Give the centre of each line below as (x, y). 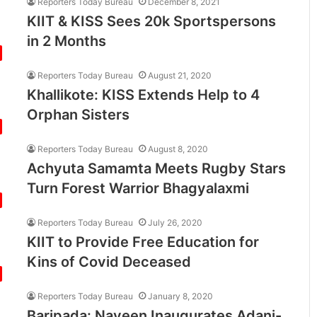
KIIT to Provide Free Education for (143, 242)
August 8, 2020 (178, 149)
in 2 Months (67, 41)
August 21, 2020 (180, 75)
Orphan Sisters (79, 114)
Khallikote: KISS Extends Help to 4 (144, 94)
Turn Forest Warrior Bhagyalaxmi (138, 188)
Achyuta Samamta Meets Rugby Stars (157, 168)
